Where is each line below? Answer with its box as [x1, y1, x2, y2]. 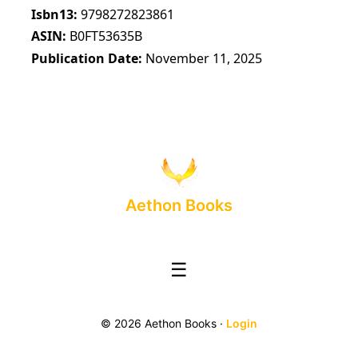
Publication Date [31, 50, 139, 68]
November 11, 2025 [145, 50, 263, 68]
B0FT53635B [70, 27, 143, 46]
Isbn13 [31, 5, 74, 23]
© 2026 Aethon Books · [101, 316, 226, 331]
